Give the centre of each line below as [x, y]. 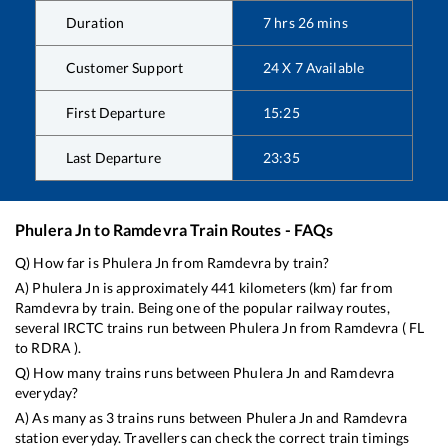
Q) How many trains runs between [124, 372]
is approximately [155, 287]
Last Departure [113, 157]
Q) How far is [58, 262]
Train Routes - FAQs [260, 229]
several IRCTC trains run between [122, 327]
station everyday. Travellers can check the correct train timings [212, 437]
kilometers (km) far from [314, 287]
